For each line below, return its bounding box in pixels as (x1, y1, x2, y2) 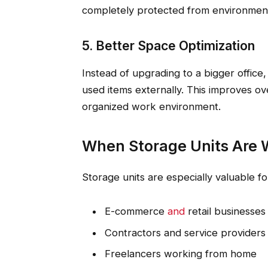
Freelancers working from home (104, 248, 257, 260)
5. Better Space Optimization (81, 38, 255, 54)
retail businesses (184, 205, 266, 218)
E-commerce (104, 205, 167, 218)
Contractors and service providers (104, 226, 266, 239)
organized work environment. (81, 100, 221, 113)
